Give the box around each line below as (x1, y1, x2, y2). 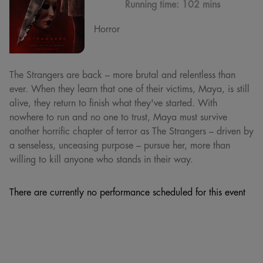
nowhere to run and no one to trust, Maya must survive (9, 110, 227, 123)
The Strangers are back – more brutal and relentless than (9, 68, 235, 81)
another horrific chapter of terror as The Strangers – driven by (9, 124, 254, 137)
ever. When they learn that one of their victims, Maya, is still (9, 82, 249, 95)
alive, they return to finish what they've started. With (9, 96, 217, 109)
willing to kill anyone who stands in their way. (9, 152, 193, 166)
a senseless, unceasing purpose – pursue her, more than (9, 138, 230, 151)
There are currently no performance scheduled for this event (9, 185, 245, 198)
